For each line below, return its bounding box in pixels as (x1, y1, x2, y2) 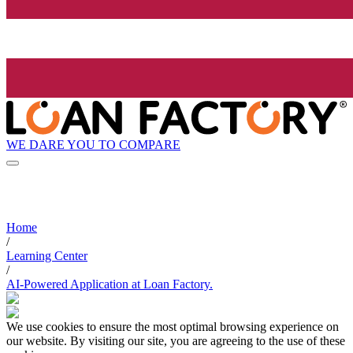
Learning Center (6, 249, 87, 263)
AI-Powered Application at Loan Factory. (6, 277, 213, 292)
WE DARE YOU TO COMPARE (6, 137, 180, 151)
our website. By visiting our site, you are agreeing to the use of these (6, 334, 345, 348)
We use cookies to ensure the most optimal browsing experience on (6, 320, 339, 334)
